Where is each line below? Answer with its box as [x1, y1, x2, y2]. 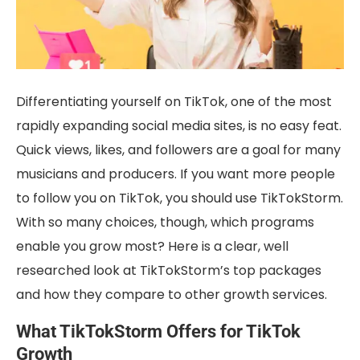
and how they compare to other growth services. [16, 285, 327, 305]
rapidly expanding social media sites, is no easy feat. [16, 117, 342, 136]
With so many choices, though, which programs [16, 213, 314, 232]
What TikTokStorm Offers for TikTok [16, 321, 301, 342]
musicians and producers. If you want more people [16, 165, 335, 184]
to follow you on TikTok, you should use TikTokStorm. [16, 189, 343, 208]
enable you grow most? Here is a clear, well [16, 237, 288, 256]
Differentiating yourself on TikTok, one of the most [16, 92, 332, 112]
